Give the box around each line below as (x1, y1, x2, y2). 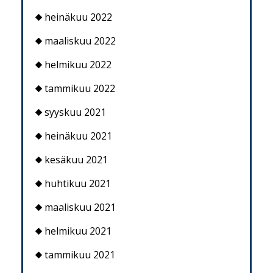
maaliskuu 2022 (44, 34, 116, 48)
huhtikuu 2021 (44, 177, 111, 191)
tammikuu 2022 (44, 82, 115, 96)
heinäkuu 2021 (44, 129, 112, 143)
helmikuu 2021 (44, 224, 112, 238)
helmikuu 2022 (44, 58, 112, 72)
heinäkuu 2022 (44, 10, 112, 24)
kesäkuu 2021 (44, 153, 108, 167)
